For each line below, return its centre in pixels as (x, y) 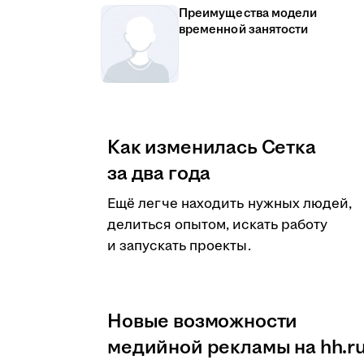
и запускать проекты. (179, 246)
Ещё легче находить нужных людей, (230, 204)
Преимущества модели (248, 13)
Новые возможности (203, 322)
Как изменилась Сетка (212, 148)
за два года (159, 174)
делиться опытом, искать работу (218, 225)
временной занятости (244, 30)
